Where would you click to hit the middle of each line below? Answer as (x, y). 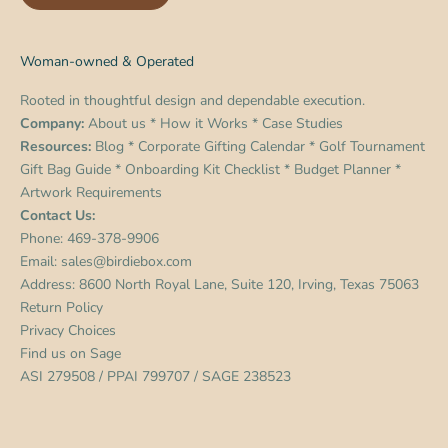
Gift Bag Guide (65, 169)
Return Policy (61, 307)
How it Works (204, 123)
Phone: (43, 238)
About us (117, 123)
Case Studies (302, 123)
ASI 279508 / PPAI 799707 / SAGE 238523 (155, 376)
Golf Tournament (372, 146)
